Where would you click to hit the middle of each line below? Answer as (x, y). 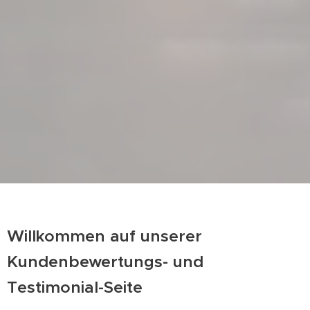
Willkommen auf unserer (104, 236)
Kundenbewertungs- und (105, 262)
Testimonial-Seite (75, 287)
